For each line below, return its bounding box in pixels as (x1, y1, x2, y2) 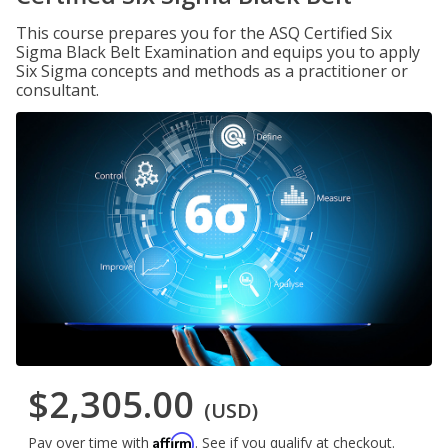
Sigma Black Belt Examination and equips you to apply (16, 41, 420, 63)
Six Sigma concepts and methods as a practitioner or (16, 60, 408, 82)
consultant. (16, 79, 99, 101)
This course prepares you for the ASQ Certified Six (16, 22, 392, 44)
